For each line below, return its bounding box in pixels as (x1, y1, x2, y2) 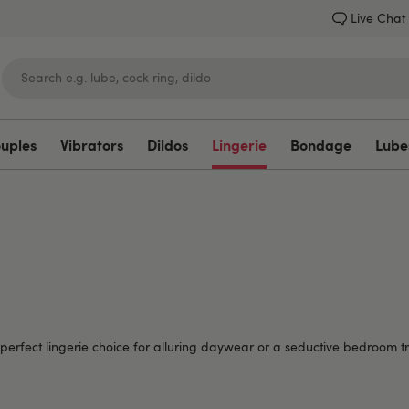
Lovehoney (173, 180, 236, 197)
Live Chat (351, 9, 405, 26)
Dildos (147, 134, 188, 154)
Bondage (290, 134, 351, 154)
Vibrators (60, 134, 123, 154)
